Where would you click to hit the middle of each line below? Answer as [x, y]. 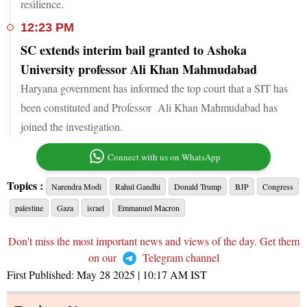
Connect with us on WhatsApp [164, 157]
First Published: [42, 274]
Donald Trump [198, 186]
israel [96, 207]
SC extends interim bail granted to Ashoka [134, 50]
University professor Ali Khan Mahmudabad [139, 69]
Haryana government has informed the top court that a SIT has [154, 88]
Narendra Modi [76, 186]
